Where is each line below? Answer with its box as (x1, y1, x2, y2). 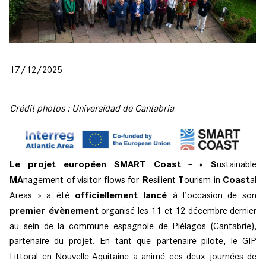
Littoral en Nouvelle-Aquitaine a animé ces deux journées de (9, 250, 256, 262)
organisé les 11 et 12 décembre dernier (98, 204, 256, 216)
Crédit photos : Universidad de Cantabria (9, 102, 174, 114)
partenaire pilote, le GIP (156, 235, 257, 246)
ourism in (184, 173, 223, 185)
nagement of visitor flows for (23, 173, 139, 185)
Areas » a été (9, 189, 75, 201)
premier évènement (9, 204, 99, 217)
